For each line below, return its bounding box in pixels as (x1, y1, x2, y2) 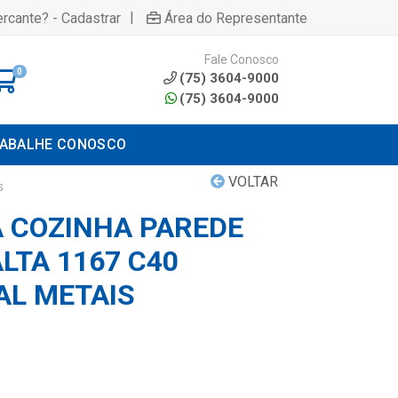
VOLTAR (225, 173, 278, 190)
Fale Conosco (204, 52, 279, 67)
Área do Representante (164, 9, 307, 27)
